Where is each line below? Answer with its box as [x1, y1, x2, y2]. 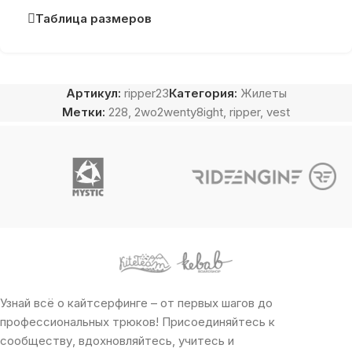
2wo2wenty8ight [134, 104, 223, 119]
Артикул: [65, 85, 124, 101]
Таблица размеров [35, 11, 152, 27]
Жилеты [240, 85, 287, 101]
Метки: [62, 104, 105, 119]
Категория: [168, 85, 237, 101]
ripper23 [123, 85, 169, 101]
